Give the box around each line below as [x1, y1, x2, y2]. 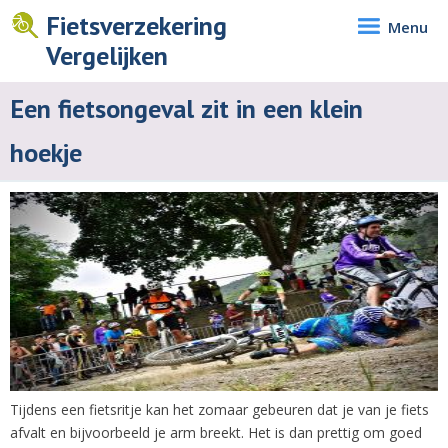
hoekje [10, 136, 82, 169]
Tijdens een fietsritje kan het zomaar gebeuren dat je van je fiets [10, 400, 429, 419]
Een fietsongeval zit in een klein [10, 92, 363, 125]
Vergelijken [46, 39, 168, 72]
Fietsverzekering [46, 9, 227, 42]
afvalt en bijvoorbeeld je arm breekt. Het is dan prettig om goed [10, 423, 422, 442]
